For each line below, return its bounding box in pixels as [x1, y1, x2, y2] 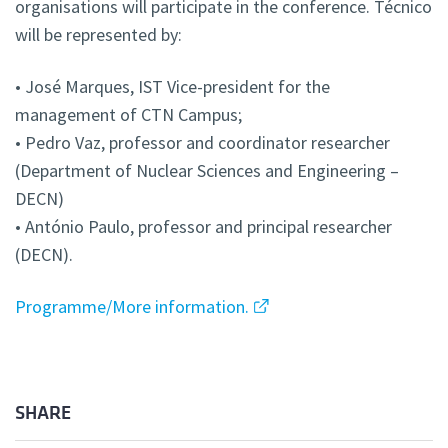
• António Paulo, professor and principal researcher [15, 215, 392, 239]
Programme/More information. [15, 295, 249, 319]
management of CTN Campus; [15, 103, 242, 127]
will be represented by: [15, 23, 182, 47]
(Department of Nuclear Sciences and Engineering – [15, 159, 399, 183]
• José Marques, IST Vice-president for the [15, 75, 330, 99]
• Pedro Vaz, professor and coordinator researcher [15, 131, 390, 155]
